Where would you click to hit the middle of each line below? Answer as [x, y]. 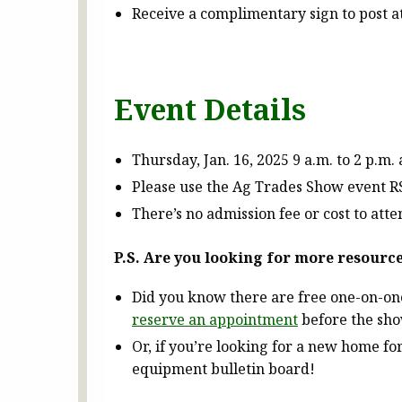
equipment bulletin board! [223, 369]
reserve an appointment [215, 320]
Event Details [210, 109]
